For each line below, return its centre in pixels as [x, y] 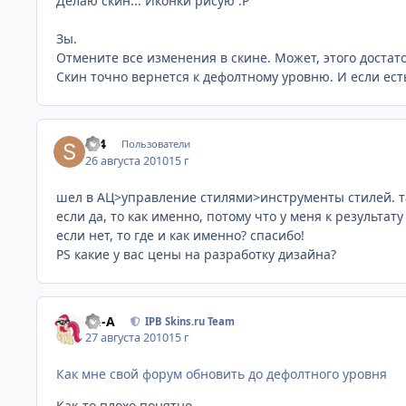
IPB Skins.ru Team [190, 321]
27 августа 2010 [127, 338]
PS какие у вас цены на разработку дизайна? [196, 254]
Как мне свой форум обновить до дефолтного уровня [222, 374]
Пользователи [155, 144]
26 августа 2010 [127, 160]
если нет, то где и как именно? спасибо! [180, 235]
